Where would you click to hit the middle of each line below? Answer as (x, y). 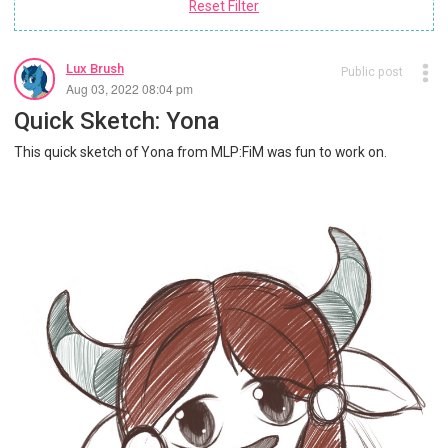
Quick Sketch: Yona (116, 120)
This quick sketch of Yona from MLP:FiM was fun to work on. (200, 151)
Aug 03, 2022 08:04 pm (129, 89)
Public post (371, 72)
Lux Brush (94, 69)
